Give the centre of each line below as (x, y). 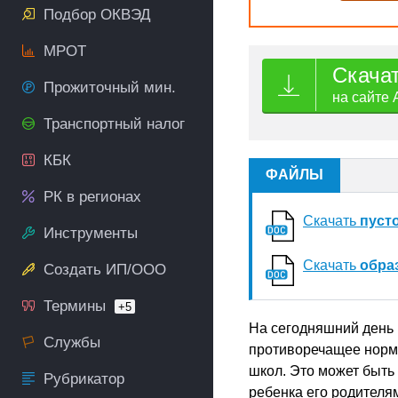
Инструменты (91, 233)
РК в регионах (92, 197)
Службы (72, 342)
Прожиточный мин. (110, 88)
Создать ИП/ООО (105, 270)
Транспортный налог (114, 124)
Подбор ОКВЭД (97, 15)
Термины (75, 306)
